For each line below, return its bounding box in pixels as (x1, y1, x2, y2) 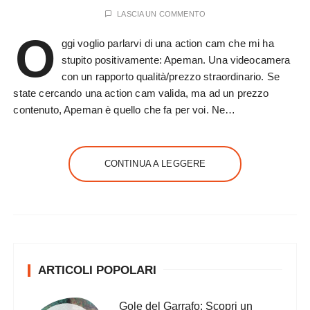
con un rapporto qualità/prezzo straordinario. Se (61, 71, 280, 83)
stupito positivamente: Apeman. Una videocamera (61, 54, 291, 66)
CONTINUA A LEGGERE (104, 158, 206, 170)
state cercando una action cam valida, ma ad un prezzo (13, 87, 269, 100)
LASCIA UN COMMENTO (117, 10, 206, 19)
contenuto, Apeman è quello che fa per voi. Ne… (13, 104, 236, 116)
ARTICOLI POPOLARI (38, 264, 157, 277)
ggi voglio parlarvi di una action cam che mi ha (61, 37, 274, 50)
